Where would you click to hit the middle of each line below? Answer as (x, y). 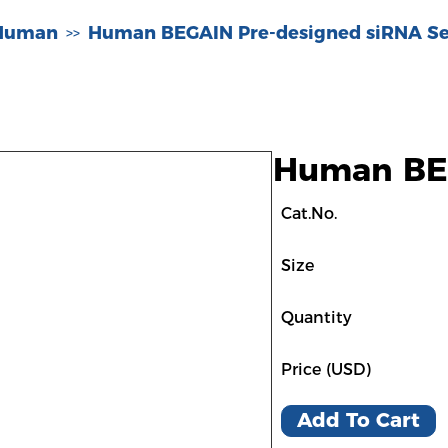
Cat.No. (309, 213)
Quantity (316, 317)
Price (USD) (326, 369)
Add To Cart (358, 420)
